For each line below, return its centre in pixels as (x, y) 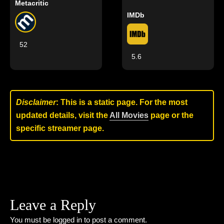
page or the (171, 115)
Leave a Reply (53, 205)
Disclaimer (36, 102)
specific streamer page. (60, 128)
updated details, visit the (63, 115)
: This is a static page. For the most (122, 102)
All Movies (129, 115)
